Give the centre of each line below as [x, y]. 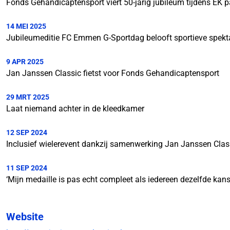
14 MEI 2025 [26, 26]
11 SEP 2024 [27, 168]
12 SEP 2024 [27, 133]
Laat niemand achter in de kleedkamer [75, 109]
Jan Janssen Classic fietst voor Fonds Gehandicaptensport [113, 73]
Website [25, 217]
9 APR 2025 [25, 62]
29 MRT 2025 [28, 97]
